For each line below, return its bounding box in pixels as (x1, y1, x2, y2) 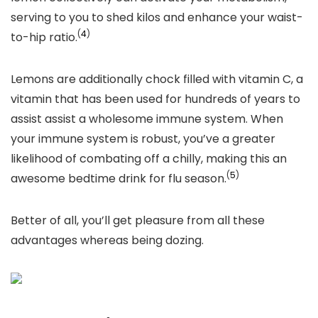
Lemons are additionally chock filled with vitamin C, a (11, 71, 303, 87)
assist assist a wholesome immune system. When (11, 111, 283, 127)
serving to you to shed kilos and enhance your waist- (11, 9, 303, 26)
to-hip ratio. (11, 29, 77, 45)
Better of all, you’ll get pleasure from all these (11, 212, 265, 229)
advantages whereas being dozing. (11, 232, 207, 248)
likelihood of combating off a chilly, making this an (11, 150, 287, 167)
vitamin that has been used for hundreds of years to (11, 91, 300, 107)
